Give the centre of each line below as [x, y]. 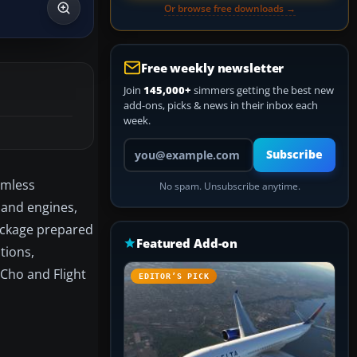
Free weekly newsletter [213, 68]
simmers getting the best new [263, 90]
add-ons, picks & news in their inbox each [221, 105]
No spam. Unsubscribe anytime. [229, 186]
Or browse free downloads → [229, 8]
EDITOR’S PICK [174, 276]
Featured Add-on [187, 243]
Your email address [168, 144]
